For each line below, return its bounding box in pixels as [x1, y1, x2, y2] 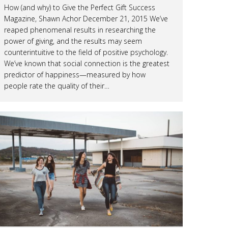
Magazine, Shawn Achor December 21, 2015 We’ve [4, 13, 168, 23]
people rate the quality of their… [4, 80, 109, 91]
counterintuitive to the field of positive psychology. [4, 47, 168, 57]
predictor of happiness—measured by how [4, 69, 146, 79]
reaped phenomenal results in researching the [4, 24, 156, 35]
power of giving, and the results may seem [4, 36, 142, 46]
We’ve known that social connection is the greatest [4, 58, 169, 68]
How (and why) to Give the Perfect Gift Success [4, 2, 155, 12]
